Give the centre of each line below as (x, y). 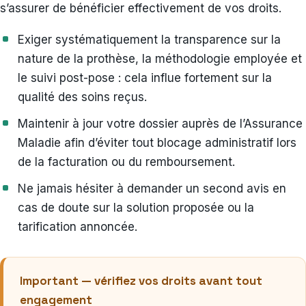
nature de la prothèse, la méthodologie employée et (160, 58)
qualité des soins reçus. (82, 97)
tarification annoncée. (78, 226)
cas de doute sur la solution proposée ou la (136, 207)
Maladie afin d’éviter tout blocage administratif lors (157, 142)
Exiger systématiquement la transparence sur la (149, 39)
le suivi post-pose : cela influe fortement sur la (145, 78)
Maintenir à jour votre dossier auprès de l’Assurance (160, 123)
